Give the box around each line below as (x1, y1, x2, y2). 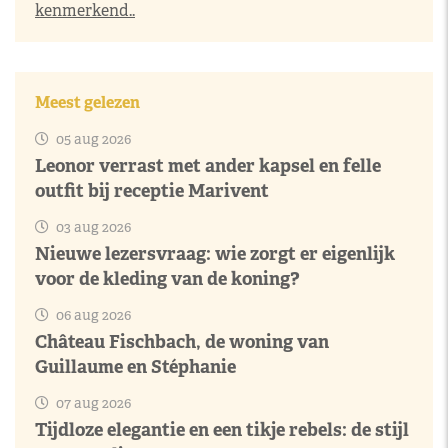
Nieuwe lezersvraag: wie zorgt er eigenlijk (35, 242, 395, 265)
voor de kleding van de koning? (35, 267, 300, 290)
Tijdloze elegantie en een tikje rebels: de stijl (35, 418, 409, 441)
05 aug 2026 (53, 130, 131, 148)
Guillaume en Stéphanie (35, 355, 236, 378)
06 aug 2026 (53, 306, 131, 324)
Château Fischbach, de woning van (35, 330, 329, 353)
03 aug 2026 (53, 218, 131, 236)
